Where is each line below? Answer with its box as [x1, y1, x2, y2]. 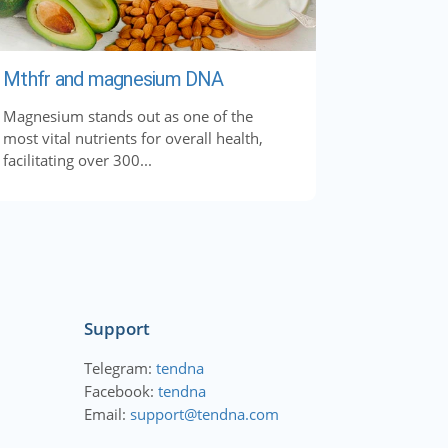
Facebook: [83, 380, 158, 401]
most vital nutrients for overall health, [3, 127, 263, 148]
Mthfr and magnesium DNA [3, 66, 223, 91]
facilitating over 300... [3, 149, 152, 170]
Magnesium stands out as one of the [3, 105, 253, 126]
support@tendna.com [129, 403, 279, 424]
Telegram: [83, 357, 156, 378]
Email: [83, 403, 130, 424]
